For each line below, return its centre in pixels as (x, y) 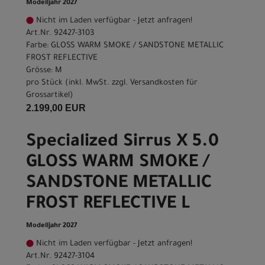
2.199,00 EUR (56, 108)
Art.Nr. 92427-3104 (60, 257)
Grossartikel (48, 96)
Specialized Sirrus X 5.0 (122, 143)
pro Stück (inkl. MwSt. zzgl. (78, 83)
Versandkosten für (164, 83)
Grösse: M (44, 71)
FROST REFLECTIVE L (108, 205)
